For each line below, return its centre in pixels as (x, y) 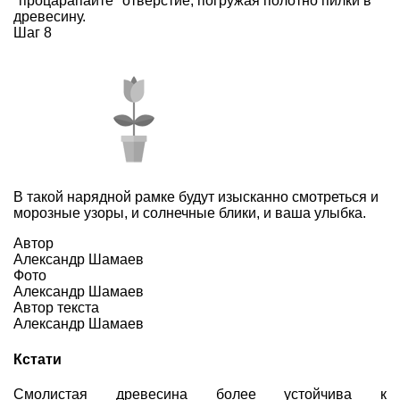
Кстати (37, 359)
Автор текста (56, 308)
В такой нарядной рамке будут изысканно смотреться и (196, 197)
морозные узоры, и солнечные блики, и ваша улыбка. (190, 213)
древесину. (50, 17)
